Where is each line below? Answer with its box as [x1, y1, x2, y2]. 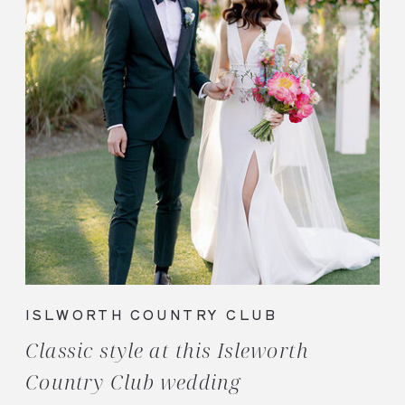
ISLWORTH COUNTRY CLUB [25, 305, 277, 325]
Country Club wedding [25, 368, 241, 397]
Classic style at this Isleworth [25, 336, 309, 365]
